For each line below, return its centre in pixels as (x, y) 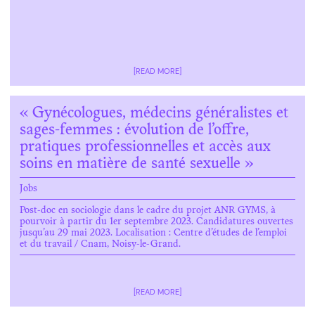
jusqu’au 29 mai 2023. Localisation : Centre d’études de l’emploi (153, 233)
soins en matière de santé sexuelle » (136, 165)
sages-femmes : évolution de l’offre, (134, 131)
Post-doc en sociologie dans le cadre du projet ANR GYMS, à (148, 211)
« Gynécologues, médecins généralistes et (154, 114)
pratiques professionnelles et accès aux (145, 148)
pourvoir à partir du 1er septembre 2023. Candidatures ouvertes (156, 222)
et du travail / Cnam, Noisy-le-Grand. (100, 245)
